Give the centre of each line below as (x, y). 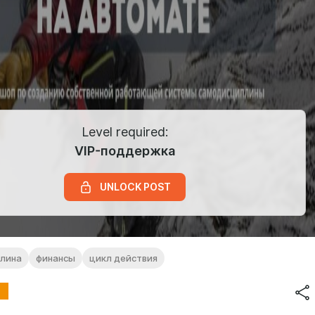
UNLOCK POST (135, 187)
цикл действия (123, 258)
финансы (56, 258)
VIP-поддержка (124, 151)
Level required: (124, 131)
